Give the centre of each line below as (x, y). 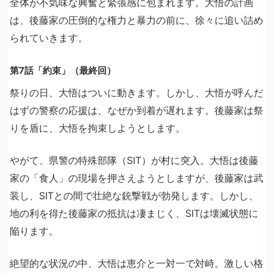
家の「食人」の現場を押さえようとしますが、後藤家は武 (136, 178)
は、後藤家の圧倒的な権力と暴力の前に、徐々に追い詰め (136, 20)
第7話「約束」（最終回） (63, 71)
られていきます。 (49, 38)
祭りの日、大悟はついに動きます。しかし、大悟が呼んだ (136, 93)
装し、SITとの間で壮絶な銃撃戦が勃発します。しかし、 (134, 196)
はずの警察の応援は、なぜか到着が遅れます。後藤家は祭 (136, 111)
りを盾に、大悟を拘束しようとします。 (97, 128)
